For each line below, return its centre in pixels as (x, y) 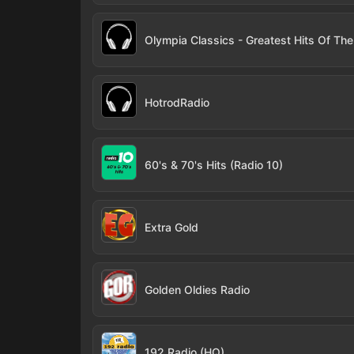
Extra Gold (171, 227)
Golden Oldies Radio (197, 290)
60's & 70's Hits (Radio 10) (214, 165)
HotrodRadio (177, 102)
